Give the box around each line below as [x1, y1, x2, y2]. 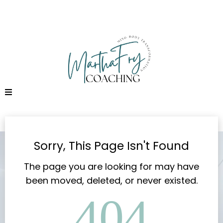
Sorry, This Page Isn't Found [34, 137, 189, 154]
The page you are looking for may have [24, 160, 199, 173]
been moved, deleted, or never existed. [25, 174, 198, 187]
